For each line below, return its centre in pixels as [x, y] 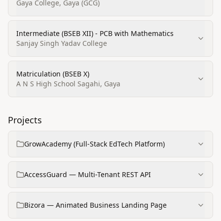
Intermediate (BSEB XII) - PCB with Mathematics [95, 33]
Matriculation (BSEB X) [53, 74]
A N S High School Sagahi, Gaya [68, 84]
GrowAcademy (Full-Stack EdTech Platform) [94, 144]
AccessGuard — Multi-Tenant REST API [88, 174]
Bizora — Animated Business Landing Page [95, 205]
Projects [25, 120]
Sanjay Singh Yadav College [62, 43]
